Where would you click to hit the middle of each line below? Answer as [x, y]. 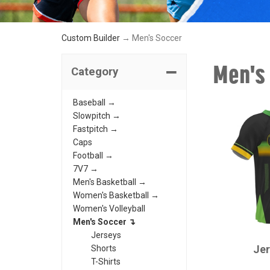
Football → [93, 156]
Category [95, 72]
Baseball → [94, 103]
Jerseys [106, 235]
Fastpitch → [96, 129]
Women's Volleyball [109, 209]
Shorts [104, 249]
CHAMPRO [235, 231]
